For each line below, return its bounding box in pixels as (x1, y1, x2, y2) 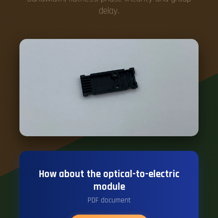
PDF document (87, 195, 131, 205)
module (93, 180, 125, 193)
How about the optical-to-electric (38, 167, 180, 181)
